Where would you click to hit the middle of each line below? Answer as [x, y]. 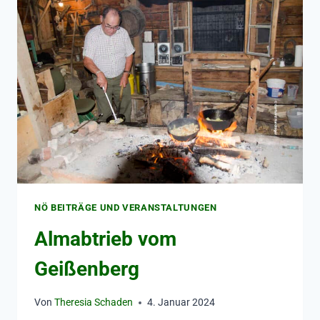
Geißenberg [87, 269]
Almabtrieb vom [105, 239]
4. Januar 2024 [181, 303]
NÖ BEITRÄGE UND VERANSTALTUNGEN [126, 208]
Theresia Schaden [94, 303]
